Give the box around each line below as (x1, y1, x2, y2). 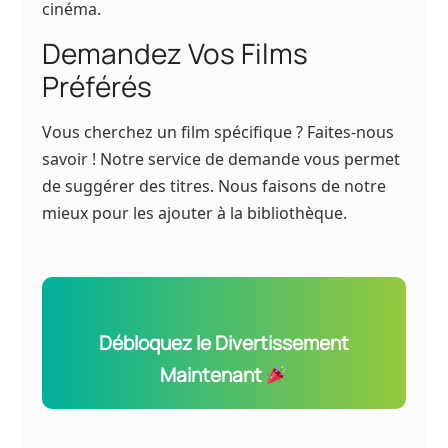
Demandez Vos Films (42, 34, 309, 73)
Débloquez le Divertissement (99, 330, 349, 357)
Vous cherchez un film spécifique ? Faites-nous (42, 121, 395, 144)
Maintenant (160, 362, 267, 389)
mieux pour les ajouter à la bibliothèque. (42, 202, 348, 225)
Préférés (42, 67, 153, 106)
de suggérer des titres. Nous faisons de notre (42, 175, 387, 198)
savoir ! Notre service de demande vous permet (42, 148, 401, 171)
